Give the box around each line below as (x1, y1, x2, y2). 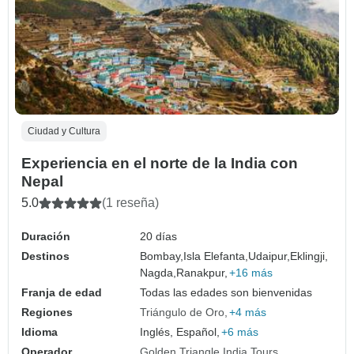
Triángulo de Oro (140, 306, 225, 319)
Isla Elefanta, (183, 250, 249, 263)
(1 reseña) (102, 196, 159, 210)
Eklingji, (290, 250, 329, 263)
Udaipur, (248, 250, 291, 263)
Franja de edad (21, 286, 102, 299)
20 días (140, 230, 178, 243)
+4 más (229, 306, 267, 319)
